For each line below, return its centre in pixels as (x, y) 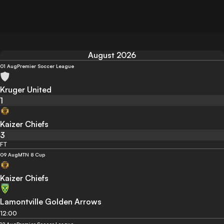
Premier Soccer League (45, 66)
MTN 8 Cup (31, 154)
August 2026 (112, 55)
